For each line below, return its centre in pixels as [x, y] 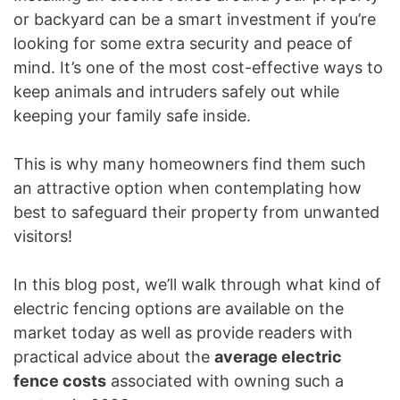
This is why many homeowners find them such [190, 163]
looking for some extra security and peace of [183, 43]
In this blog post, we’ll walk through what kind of [197, 284]
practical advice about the [114, 356]
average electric [278, 356]
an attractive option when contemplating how [187, 187]
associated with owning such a [225, 380]
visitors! [43, 236]
